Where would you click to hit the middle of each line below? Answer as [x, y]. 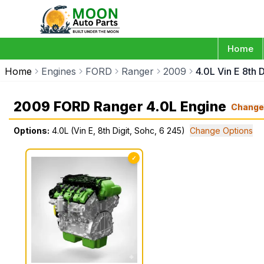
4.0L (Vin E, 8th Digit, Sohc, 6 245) [118, 131]
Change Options [221, 131]
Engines [59, 71]
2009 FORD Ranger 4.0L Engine [120, 107]
